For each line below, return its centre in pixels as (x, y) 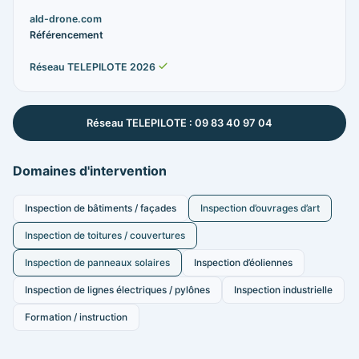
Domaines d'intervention (90, 171)
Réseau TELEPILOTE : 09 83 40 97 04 (179, 123)
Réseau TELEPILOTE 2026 (94, 67)
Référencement (67, 35)
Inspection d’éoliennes (243, 263)
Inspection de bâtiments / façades (101, 208)
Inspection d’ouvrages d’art (260, 208)
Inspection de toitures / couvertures (105, 236)
